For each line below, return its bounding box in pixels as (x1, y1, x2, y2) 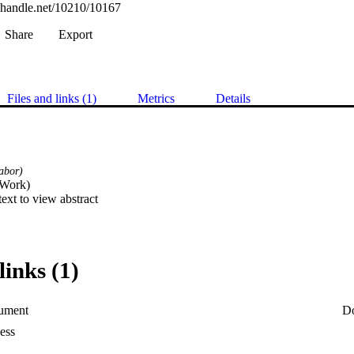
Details (216, 92, 250, 106)
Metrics (137, 92, 175, 106)
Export (58, 28, 92, 42)
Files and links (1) (7, 92, 96, 106)
